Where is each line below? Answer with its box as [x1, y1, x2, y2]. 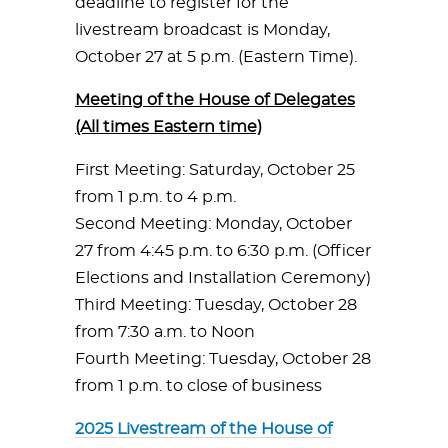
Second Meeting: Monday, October [75, 216, 352, 232]
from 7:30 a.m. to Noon [75, 324, 255, 340]
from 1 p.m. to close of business [75, 378, 322, 394]
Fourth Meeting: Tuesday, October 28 [75, 351, 371, 367]
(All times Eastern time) [75, 119, 262, 135]
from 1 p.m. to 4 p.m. [75, 189, 236, 205]
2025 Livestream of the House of [75, 421, 332, 437]
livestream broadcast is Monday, [75, 22, 330, 38]
